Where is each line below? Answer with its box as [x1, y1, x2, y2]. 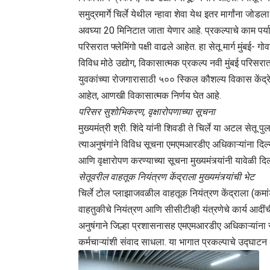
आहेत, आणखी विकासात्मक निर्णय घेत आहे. [78, 89, 221, 101]
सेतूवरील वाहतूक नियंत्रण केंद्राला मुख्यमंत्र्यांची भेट [78, 171, 254, 183]
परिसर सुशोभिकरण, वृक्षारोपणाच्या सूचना [78, 105, 215, 118]
